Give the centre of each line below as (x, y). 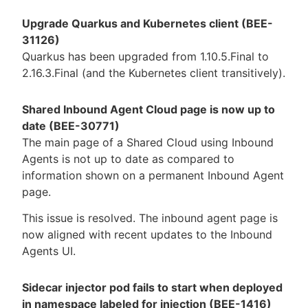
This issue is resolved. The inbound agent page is (150, 218)
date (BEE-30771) (71, 125)
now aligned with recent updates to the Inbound (147, 234)
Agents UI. (49, 251)
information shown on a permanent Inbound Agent (153, 175)
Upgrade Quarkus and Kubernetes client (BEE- (147, 23)
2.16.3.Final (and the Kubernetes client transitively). (154, 73)
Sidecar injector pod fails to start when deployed (152, 287)
